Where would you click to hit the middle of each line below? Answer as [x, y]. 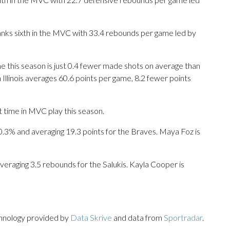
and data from [138, 218]
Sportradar [183, 218]
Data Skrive [91, 218]
